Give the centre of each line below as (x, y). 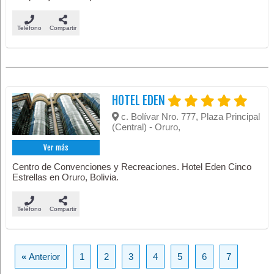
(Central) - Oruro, (146, 127)
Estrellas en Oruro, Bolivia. (66, 177)
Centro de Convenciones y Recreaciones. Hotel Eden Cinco (132, 167)
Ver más (56, 148)
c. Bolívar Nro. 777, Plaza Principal (190, 117)
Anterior (45, 257)
